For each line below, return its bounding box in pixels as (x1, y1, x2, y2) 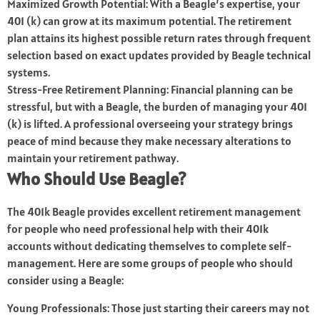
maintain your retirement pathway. (7, 151, 179, 166)
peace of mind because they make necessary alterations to (7, 134, 291, 149)
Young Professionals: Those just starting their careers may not (7, 301, 309, 316)
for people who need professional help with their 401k (7, 221, 269, 236)
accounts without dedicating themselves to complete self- (7, 239, 291, 254)
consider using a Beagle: (7, 273, 124, 288)
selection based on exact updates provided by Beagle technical (7, 48, 311, 63)
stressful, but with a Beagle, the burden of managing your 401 (7, 99, 307, 114)
